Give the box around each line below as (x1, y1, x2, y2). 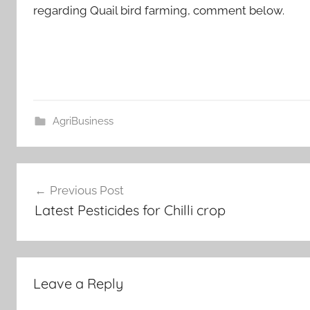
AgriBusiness (52, 114, 113, 127)
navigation (16, 189, 107, 210)
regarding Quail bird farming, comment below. (33, 3, 284, 17)
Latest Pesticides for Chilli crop (34, 201, 226, 219)
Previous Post (49, 183, 124, 198)
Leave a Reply (33, 274, 123, 292)
